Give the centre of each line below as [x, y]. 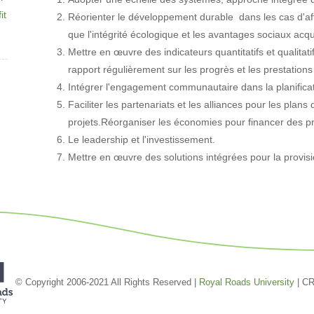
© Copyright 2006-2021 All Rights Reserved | [105, 282]
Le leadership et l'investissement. [141, 139]
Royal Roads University [246, 282]
